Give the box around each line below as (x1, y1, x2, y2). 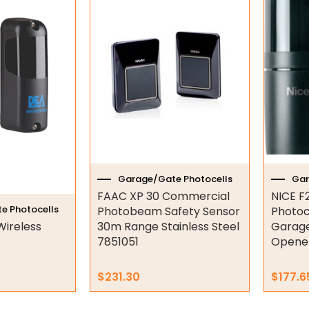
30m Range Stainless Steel (97, 219, 239, 235)
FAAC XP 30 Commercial (97, 188, 230, 205)
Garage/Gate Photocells (117, 172, 232, 186)
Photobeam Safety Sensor (97, 203, 240, 220)
